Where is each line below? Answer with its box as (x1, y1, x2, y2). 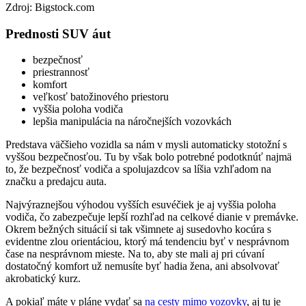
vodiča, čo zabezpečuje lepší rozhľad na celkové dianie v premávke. (5, 211, 298, 223)
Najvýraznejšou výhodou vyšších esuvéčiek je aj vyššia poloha (5, 199, 276, 211)
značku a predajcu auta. (5, 176, 107, 188)
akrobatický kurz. (5, 273, 81, 285)
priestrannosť (33, 66, 89, 79)
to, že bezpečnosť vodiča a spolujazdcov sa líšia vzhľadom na (5, 163, 271, 176)
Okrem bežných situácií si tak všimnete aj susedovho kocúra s (5, 223, 271, 236)
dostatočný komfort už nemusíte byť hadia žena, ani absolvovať (5, 260, 279, 273)
